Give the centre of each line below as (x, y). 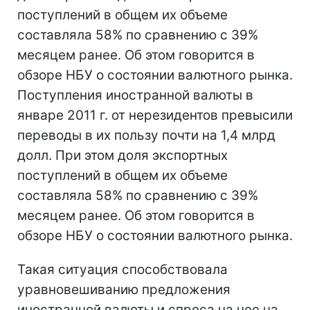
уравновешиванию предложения (124, 289)
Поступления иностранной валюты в (135, 95)
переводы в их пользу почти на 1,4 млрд (146, 135)
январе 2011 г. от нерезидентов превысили (155, 115)
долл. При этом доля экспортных (122, 155)
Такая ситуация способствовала (122, 269)
